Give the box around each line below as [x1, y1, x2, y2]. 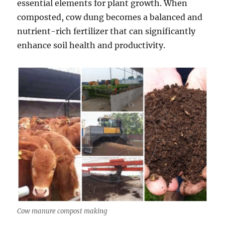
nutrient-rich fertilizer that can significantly [17, 26, 196, 37]
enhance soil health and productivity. [17, 40, 166, 51]
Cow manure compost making [17, 207, 107, 216]
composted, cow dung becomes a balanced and [17, 12, 203, 23]
